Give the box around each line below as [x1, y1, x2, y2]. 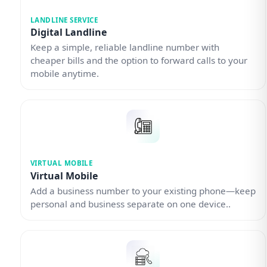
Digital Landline [30, 26, 107, 39]
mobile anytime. [30, 67, 99, 80]
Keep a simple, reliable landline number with [30, 41, 219, 54]
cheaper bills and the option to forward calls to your [30, 54, 247, 67]
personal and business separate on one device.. [30, 197, 231, 210]
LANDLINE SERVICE [30, 15, 98, 24]
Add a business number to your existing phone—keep [30, 184, 256, 197]
